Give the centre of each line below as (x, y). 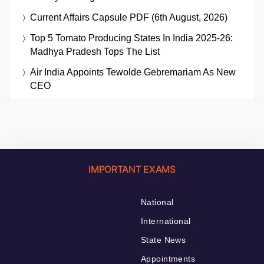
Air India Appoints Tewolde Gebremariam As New (133, 72)
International (166, 221)
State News (164, 240)
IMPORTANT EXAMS (132, 169)
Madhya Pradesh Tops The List (95, 52)
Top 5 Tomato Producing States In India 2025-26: (131, 38)
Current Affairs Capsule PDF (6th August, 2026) (129, 18)
